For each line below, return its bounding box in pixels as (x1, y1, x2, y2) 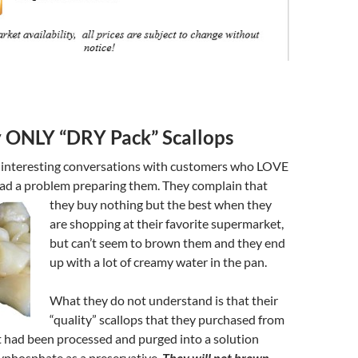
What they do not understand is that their (50, 292, 278, 308)
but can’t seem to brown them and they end (50, 234, 285, 250)
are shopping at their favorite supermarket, (50, 215, 284, 231)
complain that (192, 177, 268, 193)
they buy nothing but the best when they (50, 196, 272, 212)
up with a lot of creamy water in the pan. (50, 253, 267, 269)
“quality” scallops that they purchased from (50, 311, 284, 327)
